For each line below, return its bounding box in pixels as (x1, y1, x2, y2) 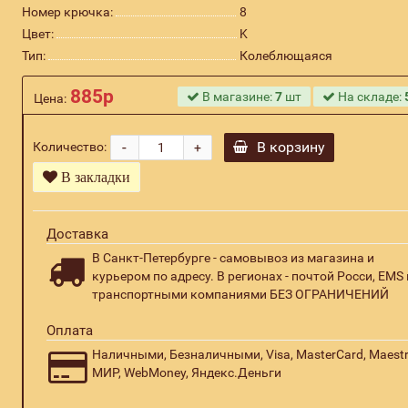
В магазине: (199, 89, 276, 104)
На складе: (335, 89, 405, 104)
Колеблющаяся (239, 48, 332, 63)
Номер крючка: (21, 5, 113, 19)
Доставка (46, 225, 108, 242)
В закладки (56, 169, 130, 185)
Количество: (32, 138, 107, 154)
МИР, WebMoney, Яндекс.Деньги (91, 364, 281, 380)
